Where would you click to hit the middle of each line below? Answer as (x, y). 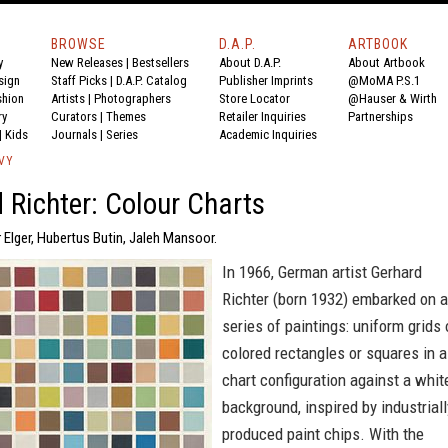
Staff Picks (79, 80)
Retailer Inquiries (262, 116)
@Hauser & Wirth (392, 98)
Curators (74, 116)
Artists (68, 98)
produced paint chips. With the (323, 434)
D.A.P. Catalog (151, 80)
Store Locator (254, 98)
